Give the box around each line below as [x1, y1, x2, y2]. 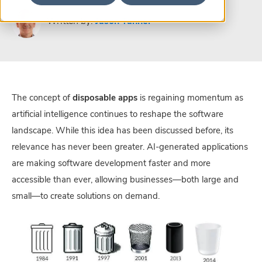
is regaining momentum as [137, 94, 243, 103]
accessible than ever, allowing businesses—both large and [12, 176, 239, 185]
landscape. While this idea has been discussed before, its [12, 127, 233, 136]
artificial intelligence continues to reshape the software [12, 111, 223, 119]
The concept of [12, 94, 73, 103]
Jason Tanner [95, 17, 151, 26]
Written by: [47, 17, 95, 26]
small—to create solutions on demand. [12, 192, 160, 201]
